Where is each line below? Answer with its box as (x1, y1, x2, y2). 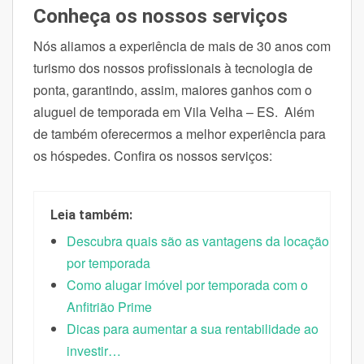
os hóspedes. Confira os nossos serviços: (33, 145, 272, 165)
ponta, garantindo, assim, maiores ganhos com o (33, 80, 312, 99)
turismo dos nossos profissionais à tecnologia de (33, 58, 313, 77)
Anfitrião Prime (67, 297, 155, 316)
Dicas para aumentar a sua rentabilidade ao (67, 318, 318, 338)
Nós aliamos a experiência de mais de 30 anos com (33, 36, 331, 55)
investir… (67, 340, 121, 360)
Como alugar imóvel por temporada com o (67, 275, 308, 294)
